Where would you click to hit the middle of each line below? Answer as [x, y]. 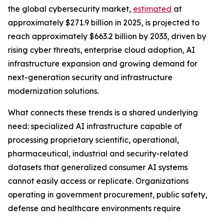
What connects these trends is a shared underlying [103, 113]
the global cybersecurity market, [70, 9]
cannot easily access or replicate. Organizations [98, 181]
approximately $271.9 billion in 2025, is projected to [104, 23]
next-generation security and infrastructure [90, 77]
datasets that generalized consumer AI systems [98, 167]
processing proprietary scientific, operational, [93, 140]
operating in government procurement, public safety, [108, 195]
